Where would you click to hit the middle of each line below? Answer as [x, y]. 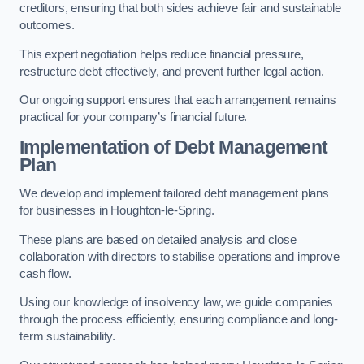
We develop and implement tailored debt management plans [175, 194]
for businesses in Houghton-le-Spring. [117, 211]
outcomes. [47, 26]
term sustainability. [68, 337]
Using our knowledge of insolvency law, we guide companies [176, 303]
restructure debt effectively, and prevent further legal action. [172, 71]
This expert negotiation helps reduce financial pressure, [162, 54]
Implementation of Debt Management [174, 147]
